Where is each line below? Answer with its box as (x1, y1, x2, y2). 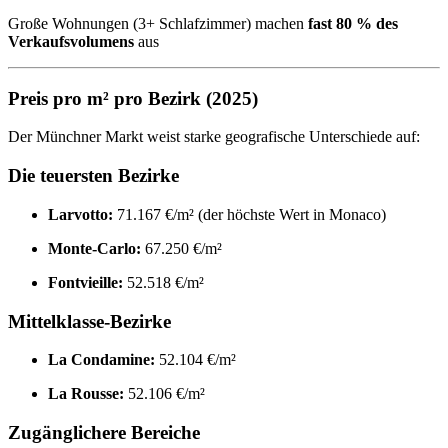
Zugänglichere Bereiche (8, 422, 200, 443)
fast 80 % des (308, 14, 398, 32)
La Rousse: (48, 385, 124, 403)
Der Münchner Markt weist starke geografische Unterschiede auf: (8, 128, 420, 146)
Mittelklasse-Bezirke (8, 310, 171, 332)
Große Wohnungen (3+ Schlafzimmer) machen (8, 14, 308, 32)
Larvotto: (48, 205, 113, 223)
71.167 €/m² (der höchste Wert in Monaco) (113, 205, 390, 223)
